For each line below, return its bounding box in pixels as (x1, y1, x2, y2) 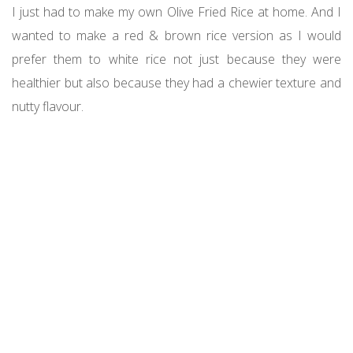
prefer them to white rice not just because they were (12, 50, 341, 68)
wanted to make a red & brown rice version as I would (12, 26, 341, 44)
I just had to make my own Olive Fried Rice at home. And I (12, 2, 341, 20)
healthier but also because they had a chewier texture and (12, 73, 341, 91)
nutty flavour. (12, 97, 84, 115)
